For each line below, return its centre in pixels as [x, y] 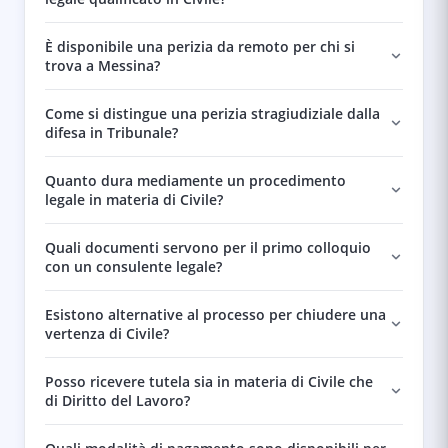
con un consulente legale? [133, 266]
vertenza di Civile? [107, 333]
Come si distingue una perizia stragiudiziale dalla [212, 113]
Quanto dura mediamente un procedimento [195, 180]
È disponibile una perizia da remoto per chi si [200, 46]
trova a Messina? [102, 65]
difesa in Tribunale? [111, 132]
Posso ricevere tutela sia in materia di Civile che [209, 381]
